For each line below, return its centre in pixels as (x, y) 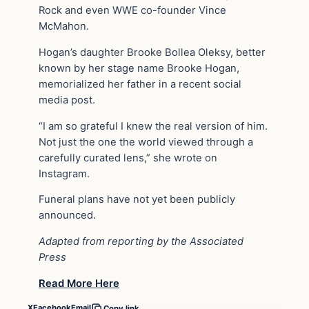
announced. (67, 216)
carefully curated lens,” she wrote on (128, 158)
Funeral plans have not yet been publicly (137, 200)
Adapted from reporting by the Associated (141, 242)
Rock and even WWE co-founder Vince (132, 10)
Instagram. (64, 173)
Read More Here (79, 283)
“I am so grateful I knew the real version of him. (153, 126)
